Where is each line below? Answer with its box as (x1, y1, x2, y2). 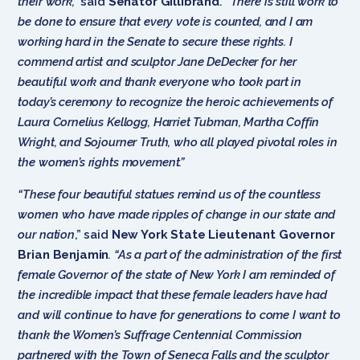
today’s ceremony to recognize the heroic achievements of (18, 94, 333, 109)
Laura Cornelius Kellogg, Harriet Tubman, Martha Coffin (18, 114, 320, 129)
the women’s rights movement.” (18, 154, 186, 170)
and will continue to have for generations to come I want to (18, 307, 341, 322)
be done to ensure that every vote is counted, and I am (18, 14, 313, 29)
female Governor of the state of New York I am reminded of (18, 267, 335, 282)
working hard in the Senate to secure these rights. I (18, 34, 292, 49)
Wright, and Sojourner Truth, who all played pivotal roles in (18, 134, 337, 149)
